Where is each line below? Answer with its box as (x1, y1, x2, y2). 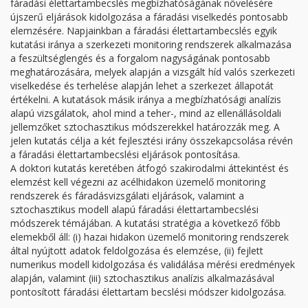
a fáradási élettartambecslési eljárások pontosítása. (10, 148, 243, 161)
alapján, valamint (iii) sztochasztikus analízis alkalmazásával (10, 272, 274, 285)
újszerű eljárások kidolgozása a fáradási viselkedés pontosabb (10, 10, 288, 23)
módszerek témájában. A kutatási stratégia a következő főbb (10, 217, 280, 230)
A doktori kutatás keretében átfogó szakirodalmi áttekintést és (10, 162, 289, 175)
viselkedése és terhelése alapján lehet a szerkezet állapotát (10, 79, 274, 92)
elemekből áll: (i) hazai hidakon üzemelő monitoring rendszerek (10, 230, 289, 243)
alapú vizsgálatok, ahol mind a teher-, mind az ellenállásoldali (10, 107, 281, 120)
